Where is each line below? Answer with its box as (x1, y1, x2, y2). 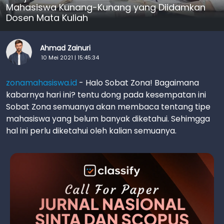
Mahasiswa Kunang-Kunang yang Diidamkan (6, 1, 205, 13)
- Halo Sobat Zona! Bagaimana (77, 77, 199, 88)
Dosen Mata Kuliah (6, 11, 88, 24)
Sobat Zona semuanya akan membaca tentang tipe (6, 101, 210, 112)
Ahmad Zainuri (40, 42, 90, 53)
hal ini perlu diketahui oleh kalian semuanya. (6, 125, 176, 136)
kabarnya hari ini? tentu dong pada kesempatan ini (6, 89, 206, 100)
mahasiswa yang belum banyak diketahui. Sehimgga (6, 113, 210, 124)
